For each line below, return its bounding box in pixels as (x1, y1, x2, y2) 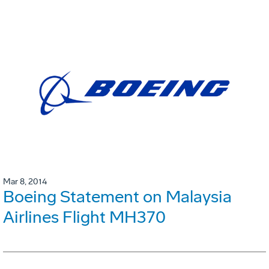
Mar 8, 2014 (3, 177, 47, 187)
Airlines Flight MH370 (3, 207, 166, 228)
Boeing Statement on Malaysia (3, 187, 232, 207)
